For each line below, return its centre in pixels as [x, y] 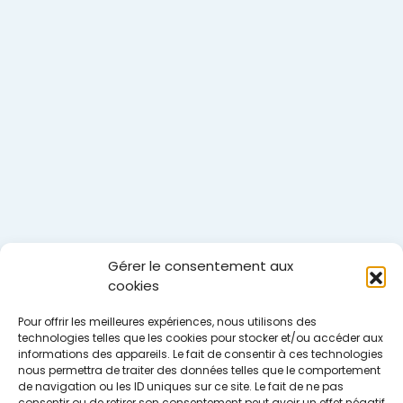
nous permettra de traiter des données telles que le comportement [199, 370]
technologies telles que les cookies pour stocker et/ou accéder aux [201, 338]
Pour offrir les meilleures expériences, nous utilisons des [167, 322]
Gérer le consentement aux [201, 266]
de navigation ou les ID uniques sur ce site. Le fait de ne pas [181, 386]
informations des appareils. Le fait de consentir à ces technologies [201, 354]
